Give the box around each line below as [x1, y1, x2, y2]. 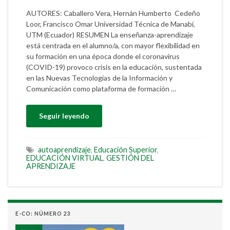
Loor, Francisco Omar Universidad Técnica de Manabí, [26, 19, 195, 28]
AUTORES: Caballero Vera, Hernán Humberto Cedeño [26, 8, 200, 17]
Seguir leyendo [39, 111, 89, 120]
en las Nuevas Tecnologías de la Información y [26, 73, 172, 82]
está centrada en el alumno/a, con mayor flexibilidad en [26, 41, 200, 50]
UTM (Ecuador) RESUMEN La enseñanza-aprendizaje [26, 30, 193, 39]
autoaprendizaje [38, 145, 91, 154]
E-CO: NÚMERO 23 [15, 210, 71, 217]
